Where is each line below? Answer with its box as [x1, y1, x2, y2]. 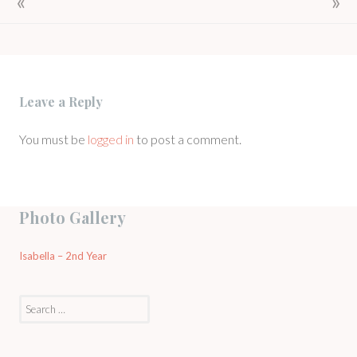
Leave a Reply [19, 93, 103, 111]
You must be [19, 131, 88, 147]
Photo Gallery [19, 206, 126, 229]
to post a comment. [134, 131, 241, 147]
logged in [88, 131, 134, 147]
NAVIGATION [14, 7, 121, 29]
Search [18, 296, 49, 308]
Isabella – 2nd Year [19, 249, 107, 262]
